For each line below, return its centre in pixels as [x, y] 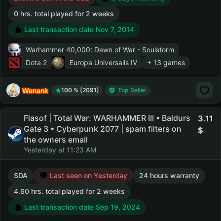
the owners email [56, 140]
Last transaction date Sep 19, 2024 [81, 207]
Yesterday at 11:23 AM [60, 150]
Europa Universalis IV [103, 62]
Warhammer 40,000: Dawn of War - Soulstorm [100, 50]
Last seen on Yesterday [88, 175]
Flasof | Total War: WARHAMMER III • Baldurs [107, 118]
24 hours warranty [169, 175]
